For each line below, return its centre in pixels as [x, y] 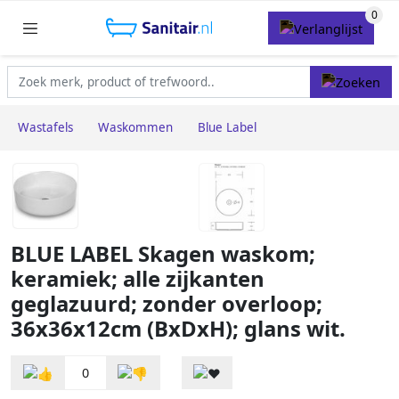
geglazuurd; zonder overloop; [167, 304]
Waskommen [135, 128]
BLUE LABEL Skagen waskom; [163, 254]
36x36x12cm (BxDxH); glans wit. [178, 329]
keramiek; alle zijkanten [138, 279]
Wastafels [45, 128]
